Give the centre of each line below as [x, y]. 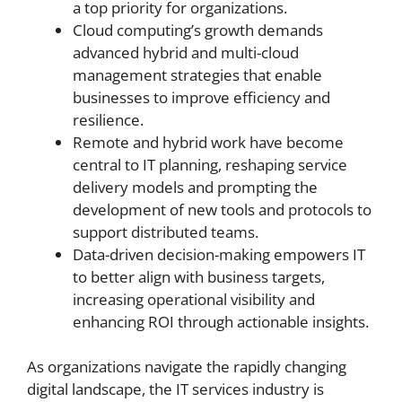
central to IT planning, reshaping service [210, 164]
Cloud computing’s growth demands [198, 30]
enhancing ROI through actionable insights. [221, 321]
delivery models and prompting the [195, 187]
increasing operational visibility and [194, 299]
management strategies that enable [197, 74]
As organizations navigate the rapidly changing [187, 367]
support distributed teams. [166, 232]
